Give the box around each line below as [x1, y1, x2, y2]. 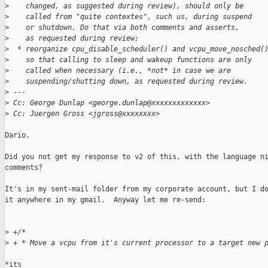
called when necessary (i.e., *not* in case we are [9, 66, 231, 75]
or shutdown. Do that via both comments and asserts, [9, 23, 239, 32]
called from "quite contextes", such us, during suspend [9, 13, 252, 22]
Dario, [5, 131, 30, 140]
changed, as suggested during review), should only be [9, 2, 243, 11]
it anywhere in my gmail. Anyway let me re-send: [5, 196, 206, 205]
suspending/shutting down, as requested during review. [9, 77, 248, 86]
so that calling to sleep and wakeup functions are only [9, 56, 252, 65]
